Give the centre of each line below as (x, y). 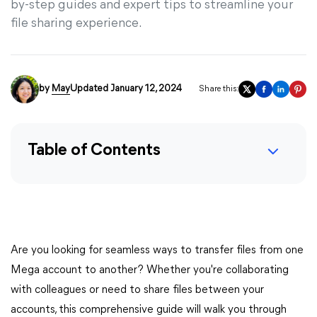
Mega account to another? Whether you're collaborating (150, 270)
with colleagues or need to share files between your (137, 290)
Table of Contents (94, 151)
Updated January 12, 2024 (126, 89)
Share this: (219, 89)
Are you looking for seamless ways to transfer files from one (157, 250)
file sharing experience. (76, 24)
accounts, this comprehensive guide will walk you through (149, 310)
